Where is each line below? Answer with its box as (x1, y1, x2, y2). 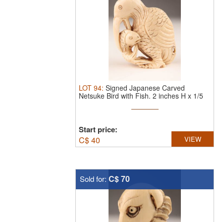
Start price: (79, 124, 117, 135)
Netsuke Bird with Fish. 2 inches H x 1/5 (79, 91, 203, 101)
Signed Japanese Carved (106, 83, 185, 93)
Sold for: (80, 173, 109, 184)
